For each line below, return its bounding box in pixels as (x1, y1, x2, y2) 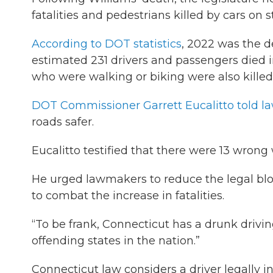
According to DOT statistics (32, 37, 182, 51)
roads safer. (32, 115, 94, 129)
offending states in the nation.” (32, 234, 200, 247)
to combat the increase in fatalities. (32, 189, 224, 202)
